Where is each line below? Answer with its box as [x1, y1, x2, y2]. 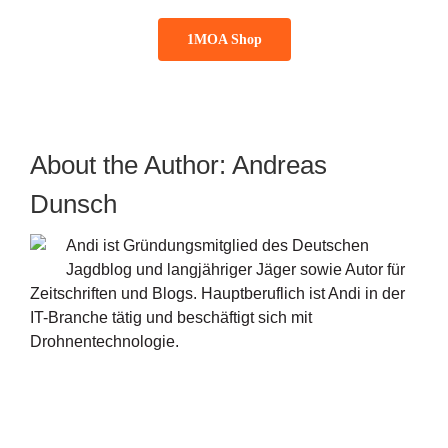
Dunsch [29, 188, 117, 219]
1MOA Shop [186, 31, 262, 47]
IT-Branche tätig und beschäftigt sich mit [29, 308, 312, 326]
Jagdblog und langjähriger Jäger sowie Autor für [65, 260, 405, 278]
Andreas [231, 149, 327, 180]
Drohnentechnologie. [29, 332, 179, 350]
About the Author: [29, 149, 232, 180]
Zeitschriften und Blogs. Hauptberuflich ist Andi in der [29, 284, 405, 302]
